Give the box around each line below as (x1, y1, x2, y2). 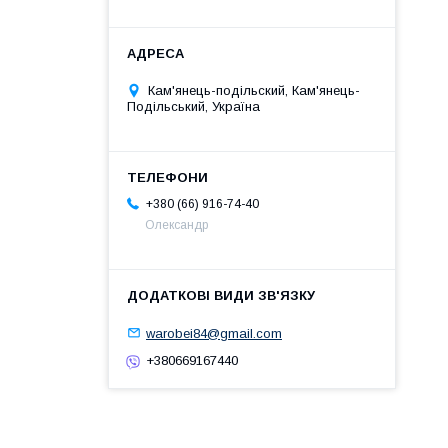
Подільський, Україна (127, 98, 260, 114)
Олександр (145, 217, 208, 232)
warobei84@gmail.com (146, 325, 282, 341)
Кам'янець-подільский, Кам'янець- (148, 82, 360, 98)
